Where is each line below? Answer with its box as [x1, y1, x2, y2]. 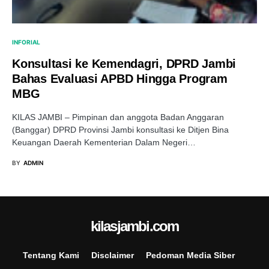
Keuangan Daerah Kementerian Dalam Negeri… [12, 138, 196, 147]
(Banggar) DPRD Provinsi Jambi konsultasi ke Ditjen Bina [12, 125, 229, 134]
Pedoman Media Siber [145, 250, 235, 260]
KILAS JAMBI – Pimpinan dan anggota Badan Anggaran [12, 112, 224, 122]
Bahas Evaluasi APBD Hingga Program [12, 72, 228, 85]
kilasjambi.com [90, 218, 179, 234]
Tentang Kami [22, 250, 79, 260]
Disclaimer [91, 250, 134, 260]
